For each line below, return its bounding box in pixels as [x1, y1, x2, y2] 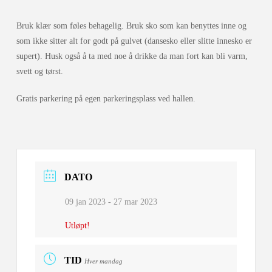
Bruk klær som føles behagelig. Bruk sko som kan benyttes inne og [16, 21, 246, 31]
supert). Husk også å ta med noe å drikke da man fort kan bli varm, [16, 52, 248, 61]
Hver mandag [84, 257, 123, 265]
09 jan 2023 [64, 197, 106, 207]
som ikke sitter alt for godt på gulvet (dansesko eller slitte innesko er [16, 36, 252, 46]
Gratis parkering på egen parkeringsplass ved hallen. [16, 94, 195, 104]
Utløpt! [64, 221, 90, 231]
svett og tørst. [16, 67, 63, 76]
